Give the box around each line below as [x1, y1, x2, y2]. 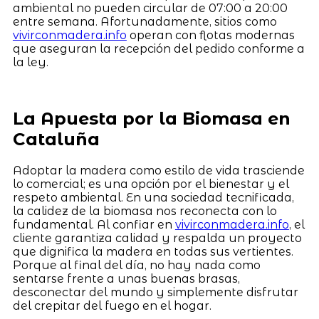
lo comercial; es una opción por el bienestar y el [12, 177, 289, 192]
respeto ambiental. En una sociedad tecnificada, [12, 191, 294, 205]
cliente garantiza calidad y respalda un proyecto [12, 231, 302, 246]
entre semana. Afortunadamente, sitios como [12, 15, 277, 29]
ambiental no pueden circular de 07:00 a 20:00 [12, 1, 288, 16]
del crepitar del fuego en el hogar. [12, 299, 211, 313]
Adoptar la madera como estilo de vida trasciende [12, 164, 305, 178]
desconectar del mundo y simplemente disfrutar [12, 286, 298, 300]
